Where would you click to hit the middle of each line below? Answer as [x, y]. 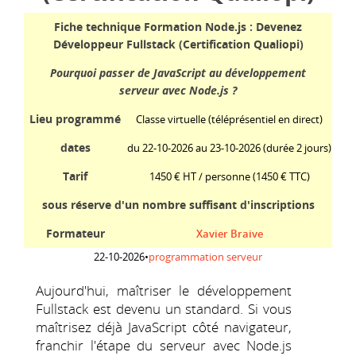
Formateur [75, 233]
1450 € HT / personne [199, 176]
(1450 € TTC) [280, 176]
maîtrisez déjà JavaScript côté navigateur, [164, 327]
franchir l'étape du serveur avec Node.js [164, 345]
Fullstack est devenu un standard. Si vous [164, 309]
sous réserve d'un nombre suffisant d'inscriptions [178, 205]
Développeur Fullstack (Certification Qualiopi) [178, 44]
